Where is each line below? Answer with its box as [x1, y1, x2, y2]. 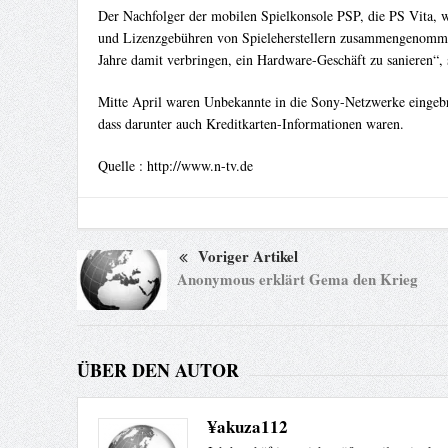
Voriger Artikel [197, 245, 298, 268]
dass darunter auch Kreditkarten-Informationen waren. [97, 114, 404, 134]
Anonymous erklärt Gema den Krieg [176, 267, 418, 290]
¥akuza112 [207, 414, 288, 440]
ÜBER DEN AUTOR [76, 357, 239, 384]
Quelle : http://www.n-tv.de [97, 156, 253, 176]
